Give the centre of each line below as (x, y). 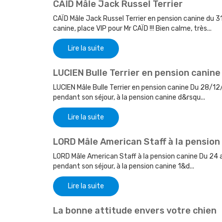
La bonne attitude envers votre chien (135, 211)
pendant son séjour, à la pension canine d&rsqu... (129, 98)
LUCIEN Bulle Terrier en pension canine (137, 73)
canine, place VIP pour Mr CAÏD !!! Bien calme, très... (132, 29)
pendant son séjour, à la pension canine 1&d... (124, 166)
